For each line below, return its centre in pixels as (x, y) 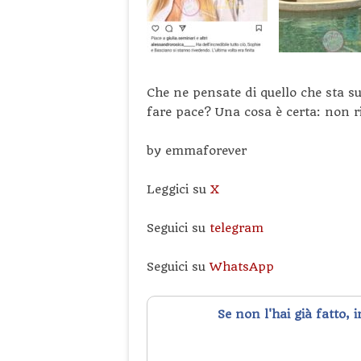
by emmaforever (199, 151)
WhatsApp (242, 267)
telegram (237, 228)
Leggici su (178, 189)
